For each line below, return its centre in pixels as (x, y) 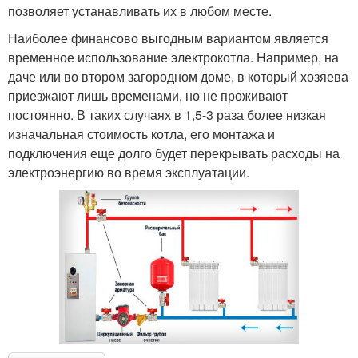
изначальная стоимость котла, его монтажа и (141, 134)
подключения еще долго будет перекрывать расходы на (174, 153)
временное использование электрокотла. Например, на (173, 58)
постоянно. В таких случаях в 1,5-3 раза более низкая (167, 115)
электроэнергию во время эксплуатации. (129, 173)
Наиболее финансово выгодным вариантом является (168, 38)
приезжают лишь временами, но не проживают (148, 96)
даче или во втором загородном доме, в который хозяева (178, 77)
